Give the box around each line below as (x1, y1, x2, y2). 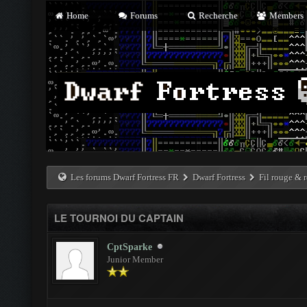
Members (267, 10, 304, 21)
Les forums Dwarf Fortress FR (71, 172, 179, 182)
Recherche (197, 10, 238, 21)
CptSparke (107, 242, 152, 252)
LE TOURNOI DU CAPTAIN (54, 210, 184, 225)
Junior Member (107, 254, 163, 265)
